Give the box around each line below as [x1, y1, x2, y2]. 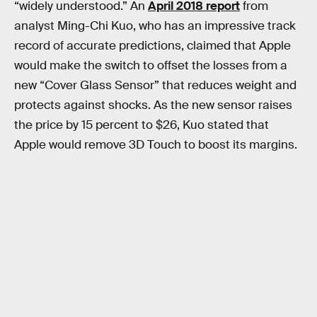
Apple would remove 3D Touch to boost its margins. [14, 137, 297, 152]
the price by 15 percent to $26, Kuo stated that [14, 117, 269, 132]
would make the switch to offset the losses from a [14, 57, 287, 73]
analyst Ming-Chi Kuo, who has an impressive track [14, 18, 296, 33]
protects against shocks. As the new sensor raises [14, 97, 292, 113]
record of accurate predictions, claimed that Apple [14, 38, 291, 53]
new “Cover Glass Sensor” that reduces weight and [14, 77, 296, 93]
